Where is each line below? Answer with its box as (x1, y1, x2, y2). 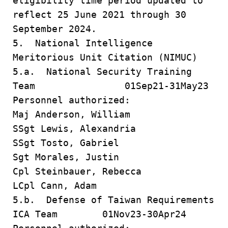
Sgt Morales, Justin (13, 152, 119, 162)
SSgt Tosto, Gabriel (13, 137, 119, 148)
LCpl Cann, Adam (13, 180, 97, 191)
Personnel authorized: (13, 95, 130, 105)
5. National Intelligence (13, 38, 153, 48)
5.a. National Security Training (13, 66, 192, 77)
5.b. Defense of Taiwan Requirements (13, 194, 214, 205)
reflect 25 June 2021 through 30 (13, 9, 186, 20)
